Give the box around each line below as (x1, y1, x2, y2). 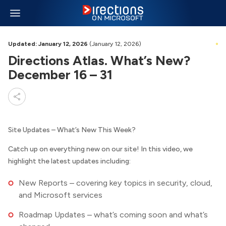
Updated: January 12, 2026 (8, 40, 88, 47)
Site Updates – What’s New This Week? (8, 126, 136, 134)
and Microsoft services (18, 190, 102, 200)
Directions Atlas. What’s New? (8, 52, 190, 69)
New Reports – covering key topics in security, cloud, (18, 178, 212, 188)
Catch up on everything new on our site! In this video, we (8, 145, 193, 153)
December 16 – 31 (8, 67, 112, 83)
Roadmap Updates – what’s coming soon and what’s (18, 210, 208, 220)
